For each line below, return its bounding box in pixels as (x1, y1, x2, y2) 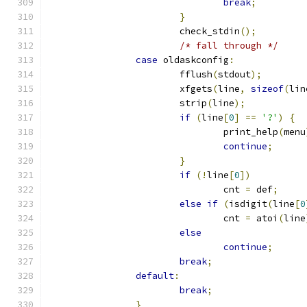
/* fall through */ (180, 40, 278, 51)
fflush (180, 69, 212, 80)
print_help (223, 126, 278, 138)
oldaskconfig (158, 54, 229, 66)
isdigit (229, 198, 267, 210)
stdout (218, 69, 251, 80)
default (136, 270, 174, 282)
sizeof (251, 83, 284, 95)
